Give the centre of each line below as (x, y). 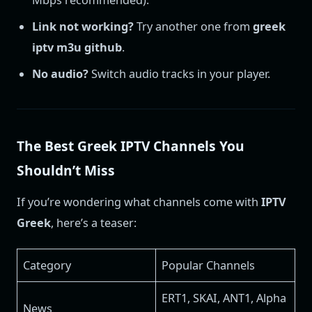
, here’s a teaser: (94, 223)
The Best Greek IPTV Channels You (131, 146)
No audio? (61, 73)
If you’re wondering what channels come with (139, 202)
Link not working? (83, 26)
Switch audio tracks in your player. (180, 73)
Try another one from (194, 26)
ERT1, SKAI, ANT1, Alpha (224, 298)
